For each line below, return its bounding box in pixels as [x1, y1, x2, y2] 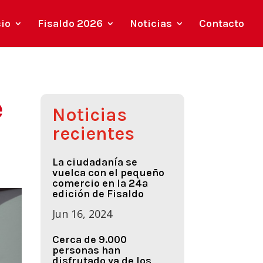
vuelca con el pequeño [52, 166, 164, 180]
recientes [52, 122, 134, 144]
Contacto [199, 17, 244, 30]
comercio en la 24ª [52, 177, 148, 190]
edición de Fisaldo [52, 187, 144, 201]
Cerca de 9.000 [52, 233, 127, 247]
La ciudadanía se [52, 156, 137, 169]
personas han [52, 244, 120, 257]
